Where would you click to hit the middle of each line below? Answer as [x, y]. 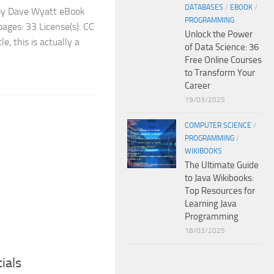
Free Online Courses [223, 60]
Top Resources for [220, 191]
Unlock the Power [219, 34]
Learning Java [211, 203]
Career [198, 85]
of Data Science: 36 [222, 47]
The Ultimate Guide [222, 165]
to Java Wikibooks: [219, 178]
